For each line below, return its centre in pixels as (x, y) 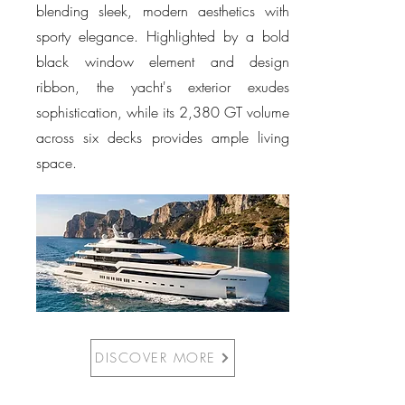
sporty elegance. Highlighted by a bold (163, 36)
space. (59, 163)
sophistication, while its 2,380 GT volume (163, 112)
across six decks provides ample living (163, 137)
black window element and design (163, 61)
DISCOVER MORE (155, 358)
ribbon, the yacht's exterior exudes (163, 87)
